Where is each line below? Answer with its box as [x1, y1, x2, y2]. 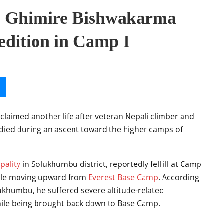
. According [158, 172, 199, 182]
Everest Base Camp [88, 172, 158, 182]
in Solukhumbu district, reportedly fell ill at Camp [20, 159, 201, 169]
